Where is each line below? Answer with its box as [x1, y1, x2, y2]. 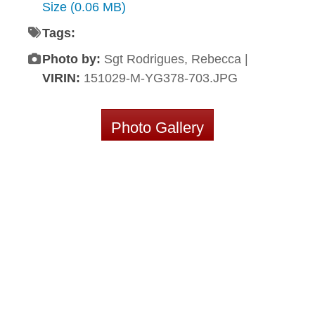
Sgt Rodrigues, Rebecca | [101, 52, 252, 67]
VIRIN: [42, 71, 84, 86]
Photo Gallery [111, 119, 204, 137]
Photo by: [42, 52, 101, 67]
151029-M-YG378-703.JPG [84, 71, 238, 86]
